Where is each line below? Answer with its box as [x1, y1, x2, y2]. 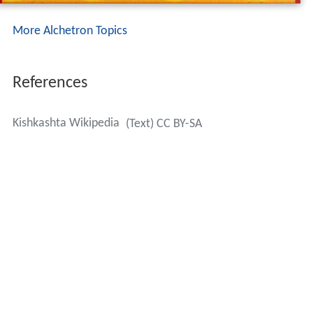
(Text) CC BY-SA [125, 117, 202, 131]
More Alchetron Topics [12, 24, 127, 38]
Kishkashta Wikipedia [12, 117, 119, 131]
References [12, 75, 87, 92]
